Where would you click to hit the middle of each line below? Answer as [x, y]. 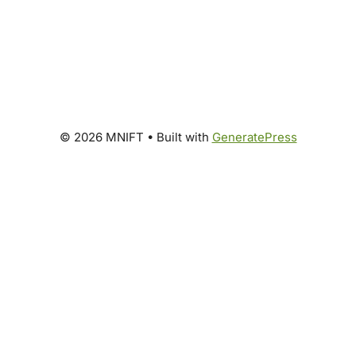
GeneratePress [254, 137]
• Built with [178, 137]
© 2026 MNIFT [101, 137]
